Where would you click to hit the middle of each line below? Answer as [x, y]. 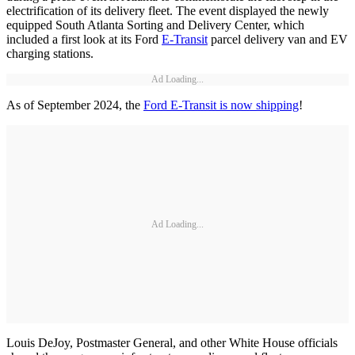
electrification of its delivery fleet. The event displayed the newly [168, 11]
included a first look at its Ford [84, 40]
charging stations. [50, 54]
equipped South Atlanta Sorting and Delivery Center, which [155, 25]
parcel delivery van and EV [278, 40]
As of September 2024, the [75, 105]
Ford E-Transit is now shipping [221, 105]
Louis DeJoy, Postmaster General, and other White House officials [172, 343]
